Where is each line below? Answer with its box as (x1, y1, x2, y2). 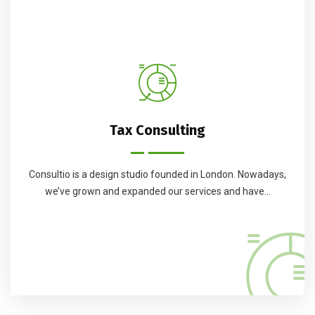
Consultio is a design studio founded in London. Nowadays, (29, 169, 286, 181)
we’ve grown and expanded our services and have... (44, 186, 271, 198)
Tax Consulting (110, 122, 205, 139)
